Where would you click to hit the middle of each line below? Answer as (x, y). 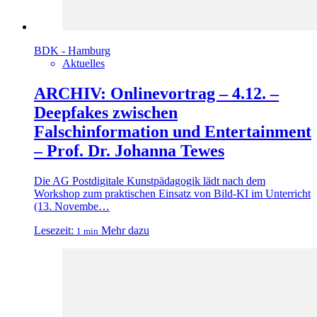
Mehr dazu (125, 231)
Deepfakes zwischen (106, 113)
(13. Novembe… (72, 207)
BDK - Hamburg (72, 51)
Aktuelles (83, 64)
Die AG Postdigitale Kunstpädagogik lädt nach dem (150, 181)
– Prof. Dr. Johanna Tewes (129, 151)
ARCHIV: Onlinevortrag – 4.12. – (156, 94)
